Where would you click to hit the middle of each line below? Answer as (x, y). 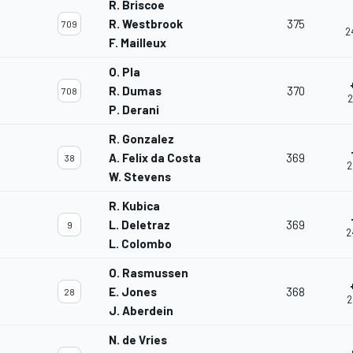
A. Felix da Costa (155, 158)
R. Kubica (134, 206)
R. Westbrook (146, 24)
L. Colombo (140, 244)
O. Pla (124, 72)
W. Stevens (140, 177)
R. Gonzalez (141, 139)
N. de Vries (138, 340)
